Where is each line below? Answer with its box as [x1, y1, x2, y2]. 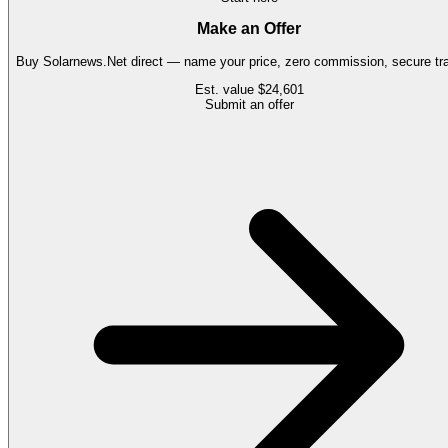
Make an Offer [197, 20, 301, 38]
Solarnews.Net [43, 54, 127, 70]
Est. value [194, 82, 258, 98]
